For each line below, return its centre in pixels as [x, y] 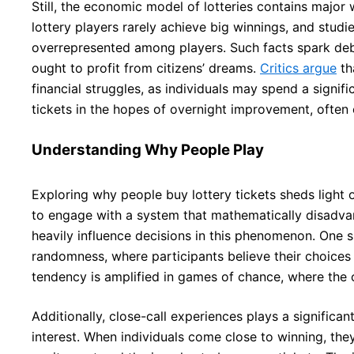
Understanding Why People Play [148, 149]
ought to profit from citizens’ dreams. [146, 68]
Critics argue [298, 68]
